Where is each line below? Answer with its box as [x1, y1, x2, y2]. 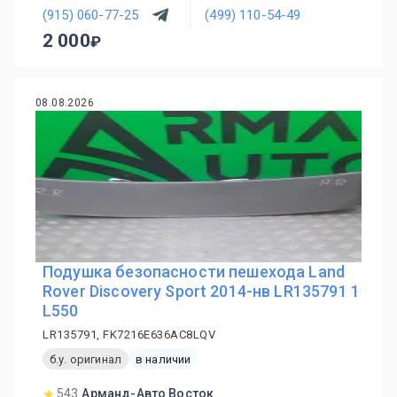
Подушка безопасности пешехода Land [43, 262, 346, 281]
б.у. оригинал [50, 352, 121, 366]
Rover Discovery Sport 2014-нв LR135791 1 [43, 282, 360, 300]
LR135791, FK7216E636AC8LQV [43, 328, 215, 341]
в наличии [135, 352, 191, 366]
